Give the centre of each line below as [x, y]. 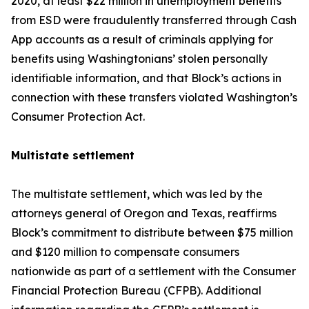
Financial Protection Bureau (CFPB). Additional [136, 290]
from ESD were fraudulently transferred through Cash [154, 20]
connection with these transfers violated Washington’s [154, 97]
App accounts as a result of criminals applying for [142, 39]
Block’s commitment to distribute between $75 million [152, 232]
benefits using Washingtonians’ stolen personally [139, 59]
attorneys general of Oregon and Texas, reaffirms [144, 213]
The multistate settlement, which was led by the [137, 194]
